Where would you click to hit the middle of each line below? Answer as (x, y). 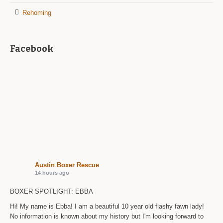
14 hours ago (52, 172)
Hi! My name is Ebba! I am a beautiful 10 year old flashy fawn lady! (107, 206)
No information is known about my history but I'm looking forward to (107, 216)
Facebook (32, 49)
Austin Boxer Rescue (67, 165)
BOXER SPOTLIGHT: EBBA (52, 191)
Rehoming (37, 12)
